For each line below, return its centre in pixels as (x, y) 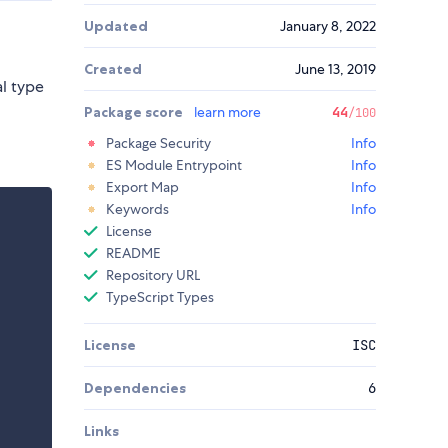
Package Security (158, 143)
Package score (135, 112)
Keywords (137, 209)
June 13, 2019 (335, 69)
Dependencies (135, 388)
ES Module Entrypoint (174, 165)
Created (113, 69)
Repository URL (153, 275)
